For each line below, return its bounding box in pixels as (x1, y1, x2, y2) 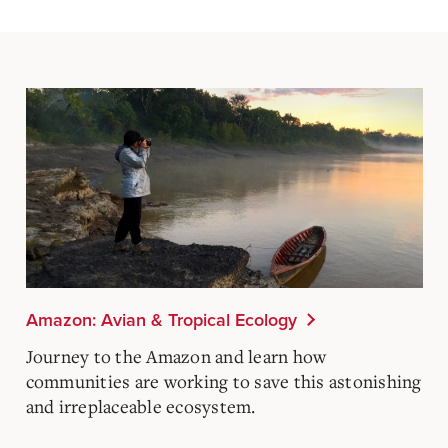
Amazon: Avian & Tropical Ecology (25, 308, 297, 331)
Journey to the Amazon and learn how (25, 343, 327, 368)
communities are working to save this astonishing (25, 368, 422, 393)
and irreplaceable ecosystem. (25, 393, 256, 418)
